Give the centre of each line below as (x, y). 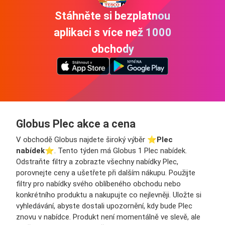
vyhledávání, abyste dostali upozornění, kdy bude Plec (104, 206)
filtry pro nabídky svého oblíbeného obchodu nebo (98, 184)
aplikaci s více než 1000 (113, 32)
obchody (113, 49)
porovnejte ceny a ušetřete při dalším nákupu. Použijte (106, 173)
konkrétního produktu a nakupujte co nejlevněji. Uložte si (109, 195)
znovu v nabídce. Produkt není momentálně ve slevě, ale (108, 217)
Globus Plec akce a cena (76, 124)
